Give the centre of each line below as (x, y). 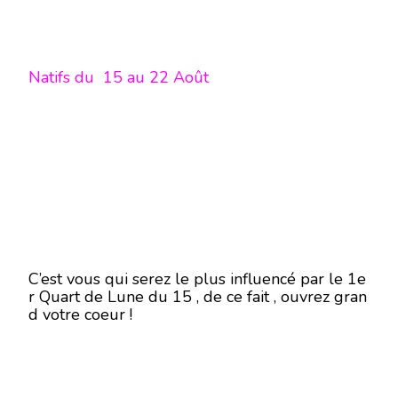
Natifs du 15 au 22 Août (119, 77)
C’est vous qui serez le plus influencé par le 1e (197, 279)
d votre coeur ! (80, 314)
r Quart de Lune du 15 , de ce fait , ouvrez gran (198, 297)
